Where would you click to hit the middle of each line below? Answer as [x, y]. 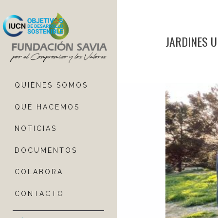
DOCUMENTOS [46, 150]
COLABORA [39, 172]
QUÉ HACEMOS [47, 107]
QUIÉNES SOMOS [51, 85]
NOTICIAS [36, 129]
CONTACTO [39, 194]
